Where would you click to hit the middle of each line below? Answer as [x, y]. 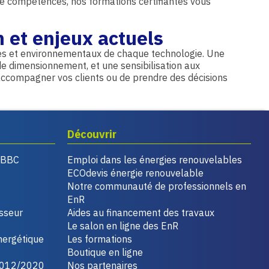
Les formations [100, 239]
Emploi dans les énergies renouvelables [155, 160]
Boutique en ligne [105, 252]
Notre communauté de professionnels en [157, 186]
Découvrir [92, 134]
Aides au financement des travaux [141, 213]
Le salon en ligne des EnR [123, 226]
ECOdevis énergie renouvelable [135, 173]
